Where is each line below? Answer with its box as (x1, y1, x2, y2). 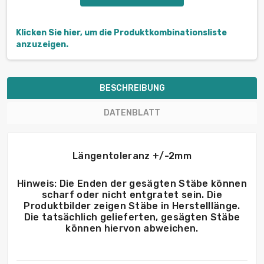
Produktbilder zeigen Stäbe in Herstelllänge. (24, 200, 240, 212)
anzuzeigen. (16, 39, 68, 50)
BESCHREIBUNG (99, 83, 165, 94)
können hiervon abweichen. (65, 223, 199, 235)
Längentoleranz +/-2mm (72, 150, 192, 162)
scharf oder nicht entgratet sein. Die (42, 189, 222, 201)
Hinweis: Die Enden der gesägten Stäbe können (16, 178, 247, 190)
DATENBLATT (104, 108, 160, 118)
